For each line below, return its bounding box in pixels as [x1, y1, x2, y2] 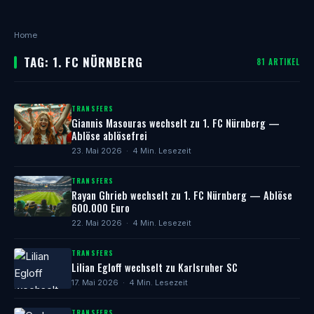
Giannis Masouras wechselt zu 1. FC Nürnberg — [71, 116, 280, 130]
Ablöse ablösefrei [71, 128, 147, 143]
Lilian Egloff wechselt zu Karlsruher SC [71, 260, 238, 275]
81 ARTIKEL [257, 56, 300, 67]
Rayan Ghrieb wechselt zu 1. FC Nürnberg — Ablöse [71, 188, 292, 203]
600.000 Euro [71, 200, 130, 215]
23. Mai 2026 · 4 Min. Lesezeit [71, 146, 191, 156]
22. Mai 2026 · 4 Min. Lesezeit [71, 218, 191, 228]
